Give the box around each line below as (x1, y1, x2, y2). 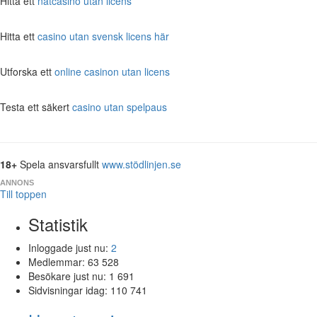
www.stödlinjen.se (102, 156, 181, 171)
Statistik (28, 211, 88, 236)
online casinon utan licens (54, 64, 170, 79)
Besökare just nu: (28, 268, 109, 283)
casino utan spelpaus (72, 99, 167, 114)
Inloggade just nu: (28, 240, 111, 255)
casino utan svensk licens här (38, 28, 169, 43)
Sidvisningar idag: (28, 282, 110, 297)
